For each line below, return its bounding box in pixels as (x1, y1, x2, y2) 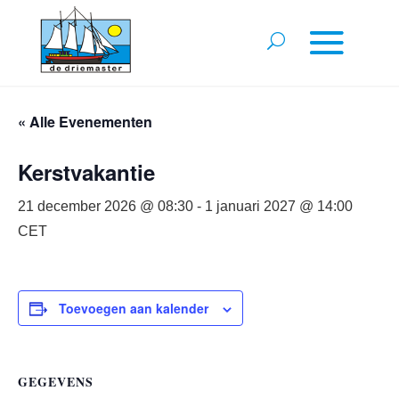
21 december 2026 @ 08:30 (18, 199, 193, 214)
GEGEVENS (18, 372, 94, 391)
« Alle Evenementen (18, 111, 152, 132)
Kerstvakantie (18, 157, 155, 187)
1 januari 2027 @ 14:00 (205, 199, 353, 214)
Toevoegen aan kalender (59, 299, 208, 317)
